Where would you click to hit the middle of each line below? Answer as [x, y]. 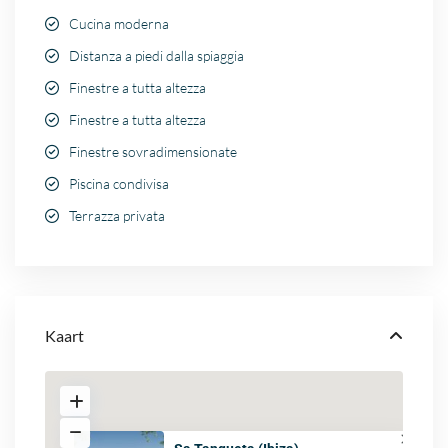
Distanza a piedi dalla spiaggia [157, 56]
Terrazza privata [117, 216]
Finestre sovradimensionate [153, 152]
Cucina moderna [119, 24]
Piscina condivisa [119, 184]
